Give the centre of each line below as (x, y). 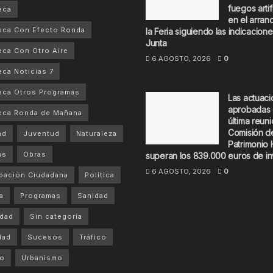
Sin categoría (56, 216)
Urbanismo (42, 258)
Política (99, 175)
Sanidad (93, 196)
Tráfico (93, 237)
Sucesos (45, 237)
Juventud (41, 133)
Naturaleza (96, 133)
